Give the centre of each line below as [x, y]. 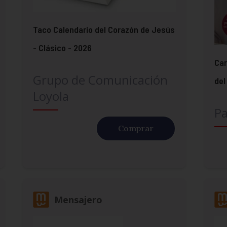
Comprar [136, 128]
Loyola [51, 96]
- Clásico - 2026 [62, 47]
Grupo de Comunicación [100, 80]
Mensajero [78, 199]
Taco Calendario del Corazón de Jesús [104, 29]
